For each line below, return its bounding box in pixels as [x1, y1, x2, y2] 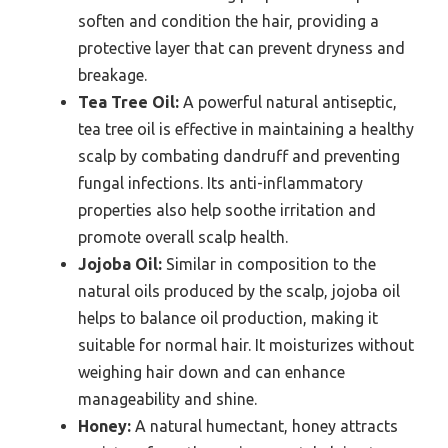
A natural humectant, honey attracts [131, 417, 398, 436]
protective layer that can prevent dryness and [78, 39, 405, 58]
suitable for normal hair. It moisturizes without [78, 336, 414, 355]
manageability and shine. [78, 390, 257, 409]
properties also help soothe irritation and [78, 201, 376, 220]
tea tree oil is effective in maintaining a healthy [78, 120, 414, 139]
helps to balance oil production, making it [78, 309, 378, 328]
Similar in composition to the [162, 255, 376, 274]
